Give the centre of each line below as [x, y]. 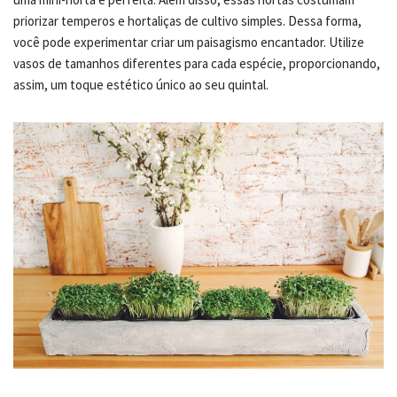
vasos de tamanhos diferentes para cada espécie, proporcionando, [197, 63]
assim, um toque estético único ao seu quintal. [141, 84]
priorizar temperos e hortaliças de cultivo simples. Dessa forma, [187, 20]
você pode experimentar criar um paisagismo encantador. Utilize [189, 42]
